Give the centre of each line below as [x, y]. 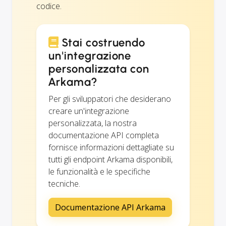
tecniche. [64, 183]
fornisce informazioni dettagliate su [111, 147]
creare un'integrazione [89, 111]
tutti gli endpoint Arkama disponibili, [110, 159]
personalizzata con [99, 69]
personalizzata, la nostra [93, 123]
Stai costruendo [102, 42]
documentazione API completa [104, 135]
